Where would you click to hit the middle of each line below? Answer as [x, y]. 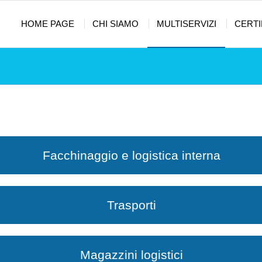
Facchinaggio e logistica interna [132, 155]
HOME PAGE [48, 24]
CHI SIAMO [116, 24]
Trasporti [132, 205]
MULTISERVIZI [187, 24]
